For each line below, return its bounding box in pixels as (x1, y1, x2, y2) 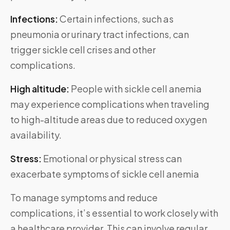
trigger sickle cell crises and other (10, 44, 156, 56)
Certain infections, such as (58, 13, 174, 25)
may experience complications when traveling (10, 98, 209, 110)
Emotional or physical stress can (43, 152, 182, 165)
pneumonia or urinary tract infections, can (10, 28, 189, 41)
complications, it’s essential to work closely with (10, 207, 218, 219)
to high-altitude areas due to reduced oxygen (10, 113, 207, 126)
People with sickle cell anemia (71, 83, 202, 95)
